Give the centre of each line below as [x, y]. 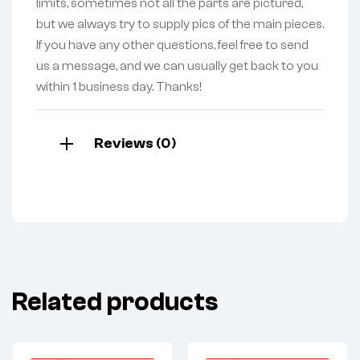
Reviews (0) [135, 144]
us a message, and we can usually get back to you [177, 66]
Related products [115, 303]
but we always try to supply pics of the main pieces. [180, 25]
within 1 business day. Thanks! [119, 87]
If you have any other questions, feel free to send [172, 45]
